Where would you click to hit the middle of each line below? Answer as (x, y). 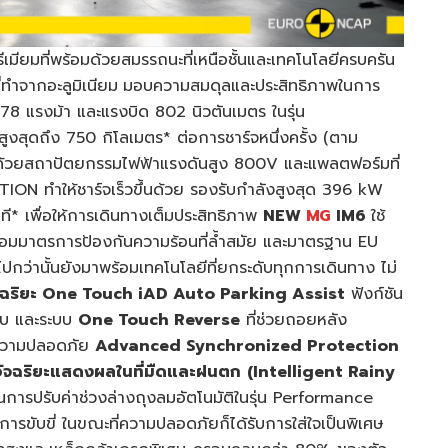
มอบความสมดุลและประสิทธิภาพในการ (251, 85)
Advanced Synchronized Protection (247, 345)
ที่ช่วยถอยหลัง (293, 319)
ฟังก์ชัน (374, 293)
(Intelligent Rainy (321, 371)
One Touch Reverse (159, 319)
